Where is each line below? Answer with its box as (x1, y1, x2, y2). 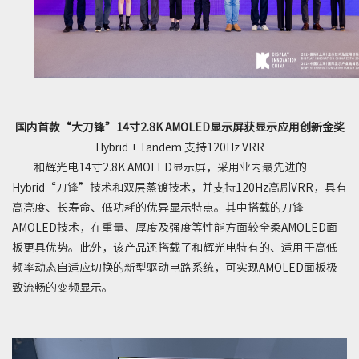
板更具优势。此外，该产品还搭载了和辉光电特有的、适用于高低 (12, 242, 337, 253)
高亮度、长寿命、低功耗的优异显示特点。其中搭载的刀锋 (12, 202, 304, 213)
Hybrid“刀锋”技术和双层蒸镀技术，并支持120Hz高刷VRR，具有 (12, 182, 347, 193)
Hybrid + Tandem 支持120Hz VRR (95, 142, 264, 153)
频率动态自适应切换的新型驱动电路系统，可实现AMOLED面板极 (12, 262, 337, 273)
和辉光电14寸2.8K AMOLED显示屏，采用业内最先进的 (12, 162, 307, 173)
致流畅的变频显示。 (12, 282, 113, 293)
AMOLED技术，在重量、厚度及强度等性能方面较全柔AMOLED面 (12, 222, 337, 233)
